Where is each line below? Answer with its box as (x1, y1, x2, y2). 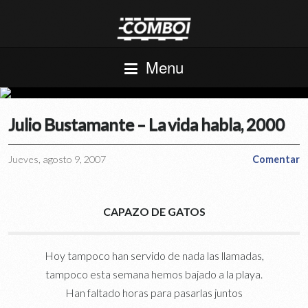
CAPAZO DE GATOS (102, 204, 206, 218)
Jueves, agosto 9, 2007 (8, 153, 106, 165)
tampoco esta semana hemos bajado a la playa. (45, 267, 263, 280)
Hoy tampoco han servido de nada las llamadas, (44, 248, 264, 262)
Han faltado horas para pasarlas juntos (65, 285, 243, 299)
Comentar (252, 153, 300, 165)
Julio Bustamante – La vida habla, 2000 (8, 113, 285, 134)
